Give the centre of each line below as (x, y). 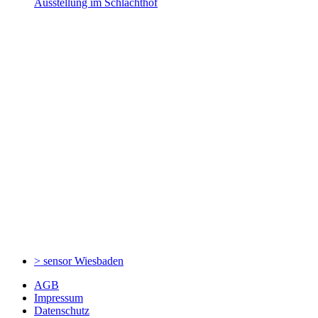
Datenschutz (62, 310)
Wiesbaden (99, 261)
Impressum (59, 297)
